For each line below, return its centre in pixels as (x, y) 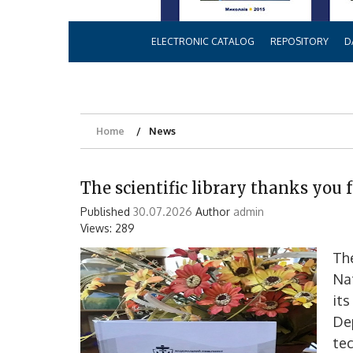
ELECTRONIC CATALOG (203, 41)
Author (213, 211)
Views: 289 (108, 228)
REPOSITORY (299, 41)
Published (107, 211)
